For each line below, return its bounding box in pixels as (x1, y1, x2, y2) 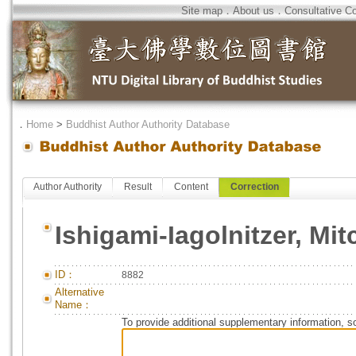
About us (233, 5, 274, 17)
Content (174, 181, 208, 192)
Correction (230, 181, 279, 192)
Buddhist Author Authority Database (66, 118, 230, 130)
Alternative (55, 286, 104, 298)
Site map (181, 5, 222, 17)
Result (124, 181, 152, 192)
